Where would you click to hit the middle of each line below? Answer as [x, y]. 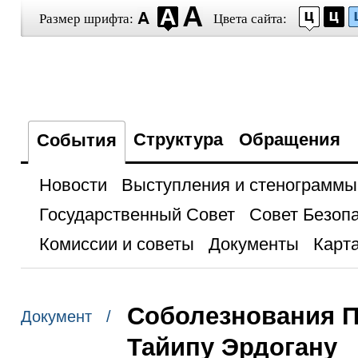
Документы [253, 244]
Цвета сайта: [250, 19]
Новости [73, 185]
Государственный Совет [137, 215]
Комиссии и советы [116, 244]
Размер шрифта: [86, 19]
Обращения [289, 139]
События [76, 140]
